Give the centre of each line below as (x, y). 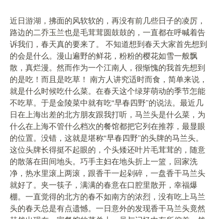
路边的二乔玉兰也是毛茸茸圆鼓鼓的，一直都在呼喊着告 (108, 32)
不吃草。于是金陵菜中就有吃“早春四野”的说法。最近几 (107, 103)
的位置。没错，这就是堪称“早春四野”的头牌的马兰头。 (107, 138)
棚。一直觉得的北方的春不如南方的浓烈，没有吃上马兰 (108, 197)
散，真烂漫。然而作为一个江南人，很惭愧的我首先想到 (108, 67)
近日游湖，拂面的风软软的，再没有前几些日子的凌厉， (108, 21)
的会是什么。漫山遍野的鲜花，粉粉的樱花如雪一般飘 (104, 56)
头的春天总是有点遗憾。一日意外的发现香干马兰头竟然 (108, 208)
